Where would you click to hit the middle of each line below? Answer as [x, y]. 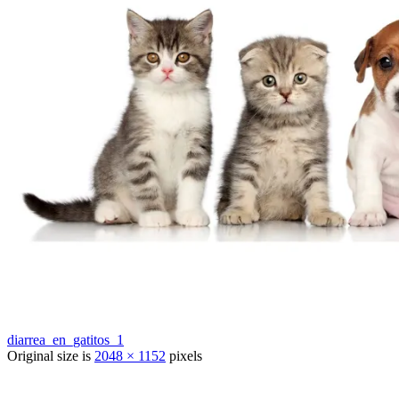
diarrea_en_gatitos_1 [65, 340]
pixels [184, 356]
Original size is [51, 356]
